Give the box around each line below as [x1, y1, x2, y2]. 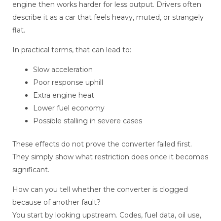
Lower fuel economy [33, 104, 105, 113]
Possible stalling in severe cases [33, 116, 142, 126]
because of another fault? [12, 198, 101, 207]
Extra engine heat [33, 91, 94, 100]
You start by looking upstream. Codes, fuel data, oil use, [12, 211, 201, 220]
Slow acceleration [33, 65, 93, 74]
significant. [12, 165, 49, 175]
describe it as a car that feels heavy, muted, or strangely [12, 13, 204, 22]
